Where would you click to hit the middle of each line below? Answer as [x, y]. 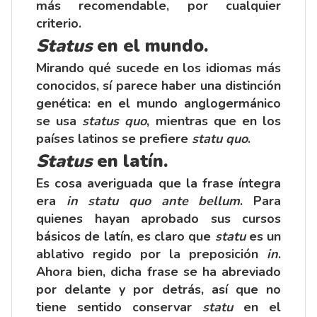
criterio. [59, 23]
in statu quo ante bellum [153, 201]
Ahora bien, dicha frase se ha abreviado [158, 271]
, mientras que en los [214, 121]
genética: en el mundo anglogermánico [158, 103]
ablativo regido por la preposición [151, 254]
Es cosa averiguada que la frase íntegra [158, 183]
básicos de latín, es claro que [126, 236]
